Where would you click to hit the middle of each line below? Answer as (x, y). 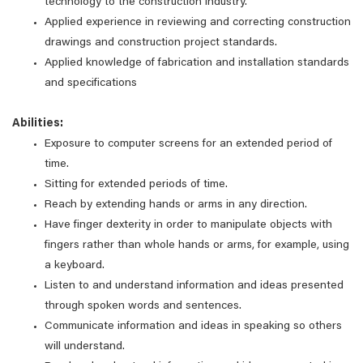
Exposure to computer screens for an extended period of (188, 144)
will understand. (85, 347)
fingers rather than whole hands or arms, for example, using (197, 246)
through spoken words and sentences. (143, 306)
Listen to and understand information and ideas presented (194, 286)
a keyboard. (75, 266)
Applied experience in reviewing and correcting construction (198, 23)
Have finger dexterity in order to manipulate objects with (188, 225)
